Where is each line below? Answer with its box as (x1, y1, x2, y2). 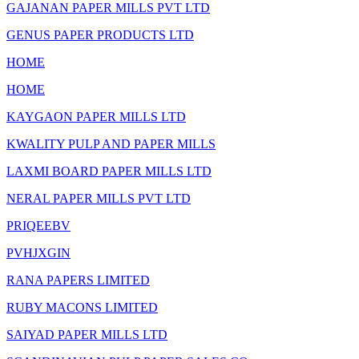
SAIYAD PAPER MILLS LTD (6, 327, 167, 341)
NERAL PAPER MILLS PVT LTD (6, 191, 191, 205)
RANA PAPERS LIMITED (6, 272, 150, 287)
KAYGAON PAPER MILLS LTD (6, 109, 186, 123)
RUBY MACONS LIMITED (6, 300, 158, 314)
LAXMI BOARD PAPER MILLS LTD (6, 163, 212, 178)
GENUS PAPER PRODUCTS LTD (6, 27, 194, 42)
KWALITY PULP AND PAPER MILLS (6, 136, 216, 151)
